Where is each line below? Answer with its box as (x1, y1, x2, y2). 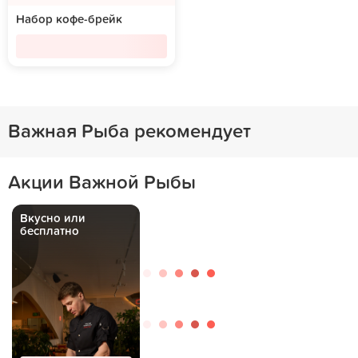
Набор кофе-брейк (16, 14, 122, 26)
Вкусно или (20, 213, 86, 225)
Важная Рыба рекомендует (8, 122, 251, 141)
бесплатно (20, 225, 79, 237)
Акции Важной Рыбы (8, 173, 196, 193)
